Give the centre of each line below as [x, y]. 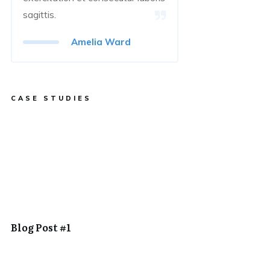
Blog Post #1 [41, 227]
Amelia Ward [101, 42]
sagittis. [41, 14]
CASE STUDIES [51, 98]
